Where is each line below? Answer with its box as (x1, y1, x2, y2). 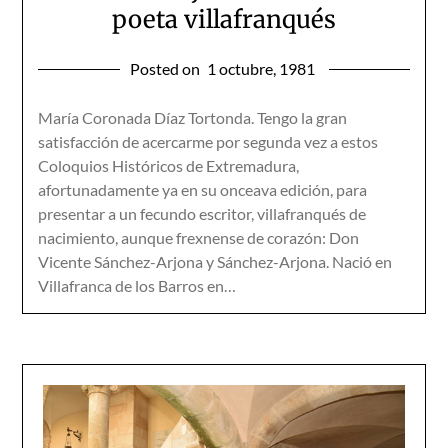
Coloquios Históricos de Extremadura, (38, 156, 300, 175)
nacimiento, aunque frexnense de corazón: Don (38, 228, 360, 247)
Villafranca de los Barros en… (38, 276, 237, 295)
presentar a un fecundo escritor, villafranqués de (38, 204, 367, 223)
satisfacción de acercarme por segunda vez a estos (38, 132, 379, 151)
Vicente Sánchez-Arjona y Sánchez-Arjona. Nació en (38, 252, 393, 271)
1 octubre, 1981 (206, 59, 315, 78)
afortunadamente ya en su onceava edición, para (38, 180, 368, 199)
